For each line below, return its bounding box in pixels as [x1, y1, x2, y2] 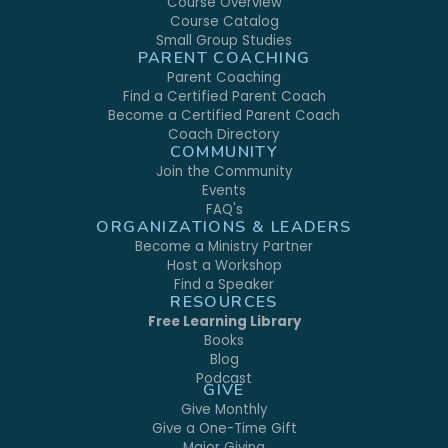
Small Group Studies [156, 30, 292, 50]
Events [202, 180, 246, 200]
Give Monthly [180, 399, 268, 419]
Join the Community [155, 161, 293, 181]
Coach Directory [168, 124, 280, 144]
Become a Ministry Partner [135, 236, 313, 256]
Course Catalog [169, 11, 279, 31]
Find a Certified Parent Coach [122, 86, 326, 106]
